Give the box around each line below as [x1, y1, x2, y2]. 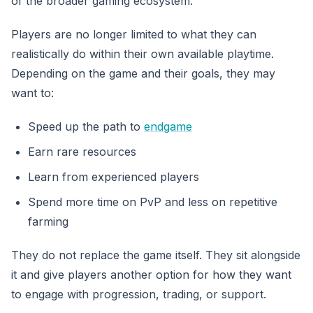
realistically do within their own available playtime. [11, 46, 274, 61]
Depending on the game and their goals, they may [11, 66, 275, 80]
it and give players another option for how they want [11, 267, 291, 282]
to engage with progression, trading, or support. [11, 286, 266, 301]
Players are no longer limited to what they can [11, 27, 256, 41]
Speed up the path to [28, 119, 144, 133]
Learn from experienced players [28, 169, 199, 184]
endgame [144, 119, 192, 133]
